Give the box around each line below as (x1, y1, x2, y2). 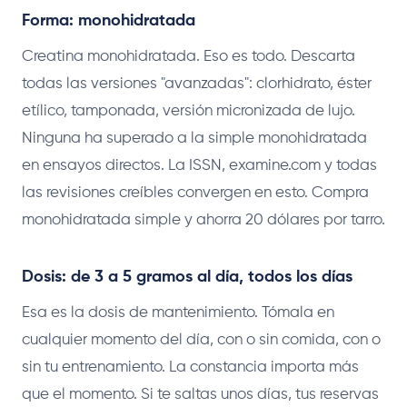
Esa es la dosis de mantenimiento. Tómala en (22, 304, 334, 321)
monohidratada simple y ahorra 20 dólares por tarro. (22, 212, 385, 228)
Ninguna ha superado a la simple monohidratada (22, 130, 367, 146)
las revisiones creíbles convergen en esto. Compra (22, 184, 369, 201)
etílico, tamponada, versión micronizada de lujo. (22, 103, 355, 119)
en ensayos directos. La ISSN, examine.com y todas (22, 157, 377, 174)
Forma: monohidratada (22, 12, 195, 29)
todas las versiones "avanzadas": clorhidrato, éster (22, 75, 372, 92)
